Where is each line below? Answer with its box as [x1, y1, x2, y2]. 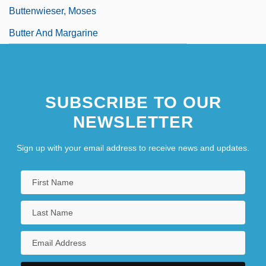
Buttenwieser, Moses [9, 5, 96, 16]
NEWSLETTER [72, 112, 194, 131]
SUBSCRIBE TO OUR [45, 93, 221, 112]
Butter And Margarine [9, 27, 98, 38]
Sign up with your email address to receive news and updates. [17, 142, 249, 153]
